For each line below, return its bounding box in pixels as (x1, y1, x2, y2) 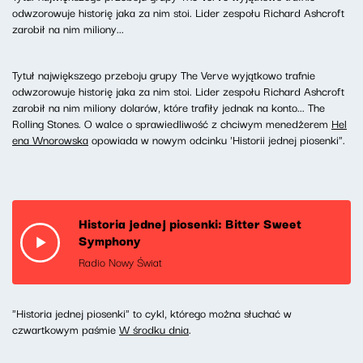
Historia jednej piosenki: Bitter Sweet (79, 213, 301, 233)
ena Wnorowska (12, 130, 88, 149)
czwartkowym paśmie (12, 320, 119, 339)
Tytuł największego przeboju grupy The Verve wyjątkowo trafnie (12, 66, 315, 84)
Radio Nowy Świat (79, 253, 162, 271)
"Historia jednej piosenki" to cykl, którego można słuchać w (12, 304, 292, 322)
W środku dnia (119, 320, 189, 339)
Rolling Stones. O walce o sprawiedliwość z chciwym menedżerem (12, 114, 331, 133)
